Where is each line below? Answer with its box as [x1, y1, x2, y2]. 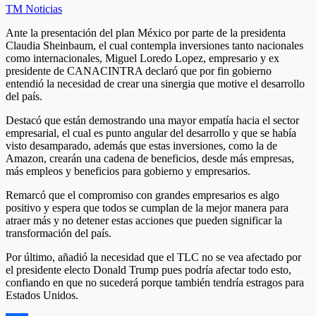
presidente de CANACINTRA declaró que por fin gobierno [6, 64, 272, 77]
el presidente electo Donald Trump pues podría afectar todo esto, [6, 263, 291, 276]
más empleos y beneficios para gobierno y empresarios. [6, 164, 250, 177]
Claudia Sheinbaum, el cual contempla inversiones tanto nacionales [6, 39, 303, 51]
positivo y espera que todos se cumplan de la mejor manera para [6, 201, 288, 214]
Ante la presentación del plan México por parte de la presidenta [6, 26, 286, 39]
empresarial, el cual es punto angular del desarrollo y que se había [6, 126, 296, 139]
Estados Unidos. [6, 288, 78, 301]
